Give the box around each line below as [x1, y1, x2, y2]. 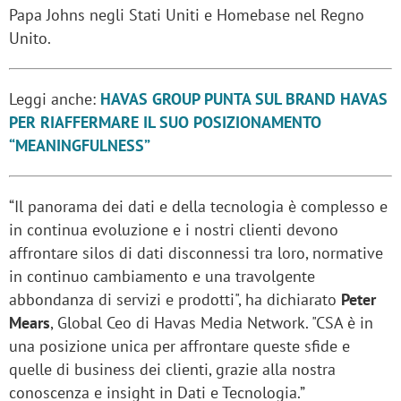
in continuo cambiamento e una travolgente [9, 266, 315, 287]
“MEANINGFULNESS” [9, 135, 150, 157]
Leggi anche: [9, 89, 100, 110]
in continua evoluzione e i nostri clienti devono [9, 219, 338, 241]
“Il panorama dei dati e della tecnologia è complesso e [9, 196, 388, 218]
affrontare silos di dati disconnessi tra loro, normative [9, 243, 383, 264]
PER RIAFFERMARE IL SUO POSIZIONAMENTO [9, 112, 321, 133]
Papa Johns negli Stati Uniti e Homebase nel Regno [9, 4, 364, 26]
